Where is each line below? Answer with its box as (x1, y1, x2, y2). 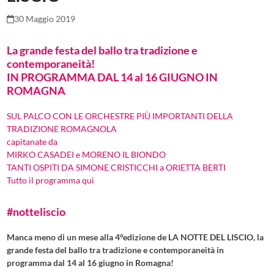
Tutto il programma (7, 175, 83, 186)
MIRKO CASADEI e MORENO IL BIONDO (7, 149, 166, 160)
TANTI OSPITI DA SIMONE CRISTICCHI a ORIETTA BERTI (7, 162, 226, 173)
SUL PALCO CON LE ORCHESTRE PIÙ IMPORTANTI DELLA (7, 111, 234, 122)
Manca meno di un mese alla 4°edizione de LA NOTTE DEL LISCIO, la (7, 232, 264, 243)
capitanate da (7, 136, 58, 147)
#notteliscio (7, 205, 66, 219)
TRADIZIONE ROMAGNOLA (7, 124, 117, 135)
